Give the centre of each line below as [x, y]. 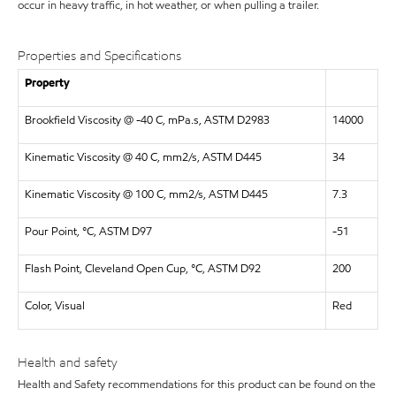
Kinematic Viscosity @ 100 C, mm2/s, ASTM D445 [146, 194]
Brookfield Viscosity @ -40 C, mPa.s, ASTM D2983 [147, 120]
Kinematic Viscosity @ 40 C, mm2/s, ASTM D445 [143, 157]
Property [47, 83]
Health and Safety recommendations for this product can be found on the [197, 384]
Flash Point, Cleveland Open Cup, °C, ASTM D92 [142, 269]
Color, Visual [54, 306]
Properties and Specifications [99, 55]
